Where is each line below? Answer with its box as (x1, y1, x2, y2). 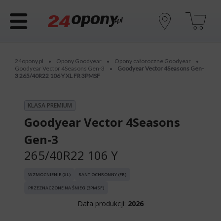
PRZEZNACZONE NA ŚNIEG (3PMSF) (28, 184, 104, 191)
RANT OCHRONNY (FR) (78, 171, 126, 178)
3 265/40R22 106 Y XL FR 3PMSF (15, 72, 100, 79)
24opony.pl (15, 57, 43, 65)
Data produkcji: (77, 199, 126, 208)
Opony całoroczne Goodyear (114, 57, 191, 65)
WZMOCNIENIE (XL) (28, 171, 71, 178)
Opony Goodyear (56, 57, 102, 65)
